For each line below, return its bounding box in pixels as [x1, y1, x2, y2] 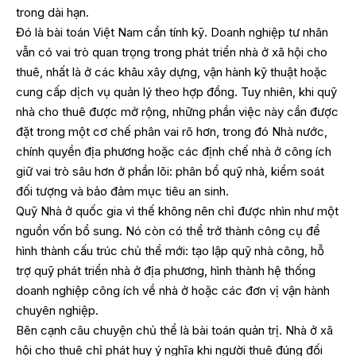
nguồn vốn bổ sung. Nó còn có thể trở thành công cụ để [16, 223, 320, 239]
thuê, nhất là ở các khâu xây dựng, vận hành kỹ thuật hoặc [16, 64, 327, 80]
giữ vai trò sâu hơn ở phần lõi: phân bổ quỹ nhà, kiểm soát [16, 164, 324, 180]
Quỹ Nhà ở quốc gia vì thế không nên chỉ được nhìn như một [16, 203, 339, 219]
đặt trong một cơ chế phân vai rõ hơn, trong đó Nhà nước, [16, 124, 327, 140]
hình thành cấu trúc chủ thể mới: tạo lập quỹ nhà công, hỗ [16, 243, 324, 259]
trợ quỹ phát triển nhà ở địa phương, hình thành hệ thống [16, 263, 315, 279]
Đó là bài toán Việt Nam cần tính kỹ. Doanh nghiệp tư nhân [16, 25, 328, 41]
